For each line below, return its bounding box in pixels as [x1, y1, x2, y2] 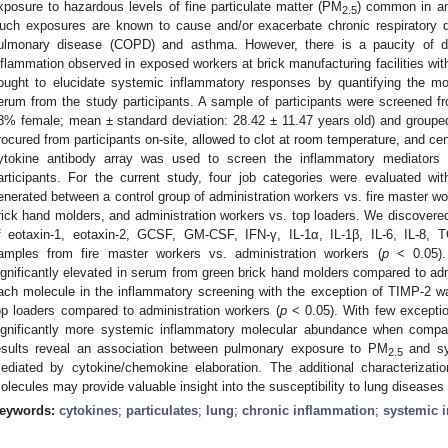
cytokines [59, 402, 118, 418]
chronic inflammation [242, 402, 375, 418]
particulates [126, 402, 198, 418]
